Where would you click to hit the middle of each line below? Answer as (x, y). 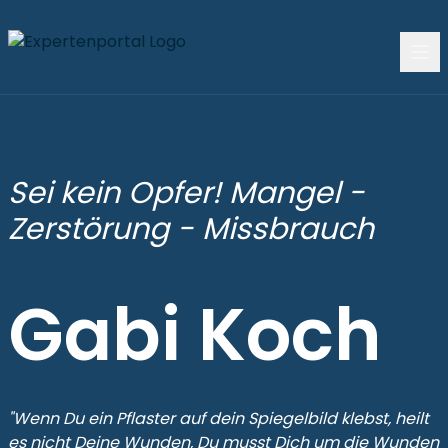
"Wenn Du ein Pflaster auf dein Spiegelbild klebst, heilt (218, 418)
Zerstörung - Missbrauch (191, 229)
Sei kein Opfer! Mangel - (186, 193)
